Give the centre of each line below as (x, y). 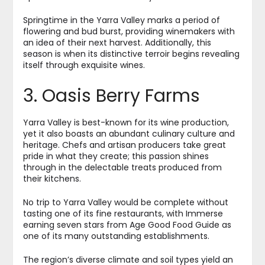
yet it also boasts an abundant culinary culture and (129, 134)
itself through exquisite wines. (84, 65)
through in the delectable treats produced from (122, 168)
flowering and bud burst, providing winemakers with (129, 32)
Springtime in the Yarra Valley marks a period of (121, 20)
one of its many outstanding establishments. (116, 236)
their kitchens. (52, 179)
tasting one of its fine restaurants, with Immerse (123, 214)
